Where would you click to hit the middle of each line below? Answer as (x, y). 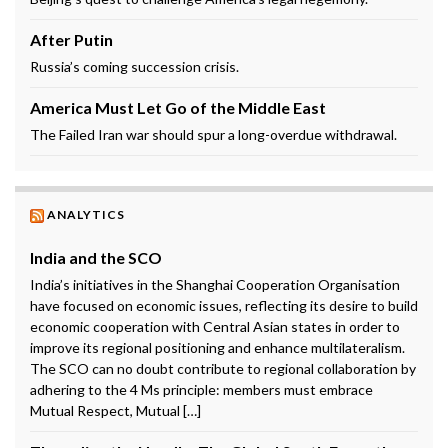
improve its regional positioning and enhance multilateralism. (217, 348)
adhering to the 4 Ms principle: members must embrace (201, 390)
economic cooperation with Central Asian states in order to (215, 327)
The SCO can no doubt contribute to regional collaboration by (223, 369)
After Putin (71, 40)
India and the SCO (96, 258)
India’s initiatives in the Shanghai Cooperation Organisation (215, 285)
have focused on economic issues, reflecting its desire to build (224, 306)
